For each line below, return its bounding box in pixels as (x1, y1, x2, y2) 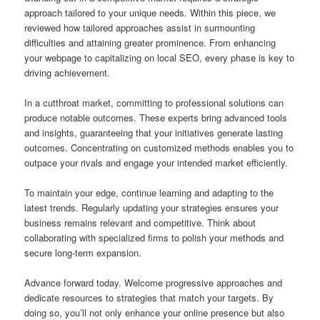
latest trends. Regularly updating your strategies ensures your (24, 201, 279, 215)
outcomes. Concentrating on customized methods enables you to (24, 141, 294, 155)
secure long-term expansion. (24, 246, 142, 260)
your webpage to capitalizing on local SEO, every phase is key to (24, 51, 295, 65)
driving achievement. (24, 66, 111, 80)
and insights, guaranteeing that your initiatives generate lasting (24, 126, 284, 140)
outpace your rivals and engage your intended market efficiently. (24, 156, 289, 170)
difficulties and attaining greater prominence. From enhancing (24, 36, 276, 50)
